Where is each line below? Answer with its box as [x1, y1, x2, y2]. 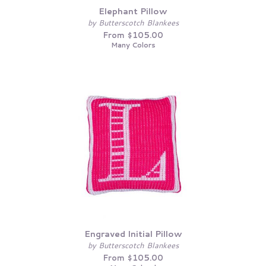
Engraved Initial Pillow [84, 227, 182, 240]
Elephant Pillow [99, 5, 167, 18]
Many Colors [110, 39, 156, 50]
